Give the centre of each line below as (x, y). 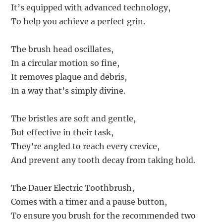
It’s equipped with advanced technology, (91, 8)
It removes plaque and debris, (69, 77)
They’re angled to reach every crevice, (85, 146)
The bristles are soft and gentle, (74, 119)
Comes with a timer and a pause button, (89, 202)
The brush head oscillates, (62, 49)
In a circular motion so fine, (65, 63)
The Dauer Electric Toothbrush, (73, 188)
